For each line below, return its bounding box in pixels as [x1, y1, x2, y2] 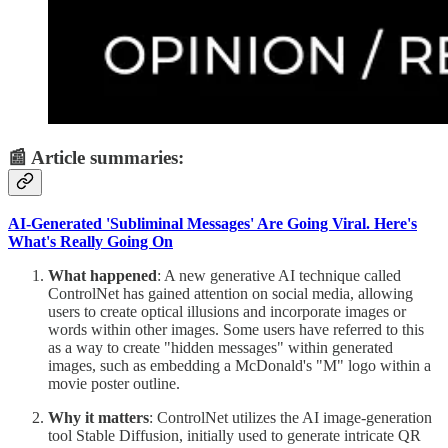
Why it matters [48, 408, 149, 426]
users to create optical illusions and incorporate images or [48, 302, 406, 320]
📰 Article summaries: [8, 147, 184, 169]
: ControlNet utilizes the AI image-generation [149, 408, 432, 426]
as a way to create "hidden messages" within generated [48, 338, 393, 356]
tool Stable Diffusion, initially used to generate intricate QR [48, 426, 421, 444]
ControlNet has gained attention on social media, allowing [48, 284, 413, 302]
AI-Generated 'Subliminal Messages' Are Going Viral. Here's [8, 214, 417, 232]
